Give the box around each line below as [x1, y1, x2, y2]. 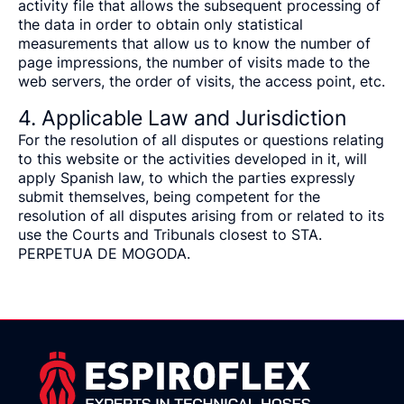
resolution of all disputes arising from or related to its [18, 207, 384, 225]
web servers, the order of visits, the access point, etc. [18, 72, 385, 90]
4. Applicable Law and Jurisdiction [18, 105, 346, 131]
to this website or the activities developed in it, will [18, 150, 367, 168]
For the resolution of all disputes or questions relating [18, 131, 384, 149]
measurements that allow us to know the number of [18, 34, 371, 52]
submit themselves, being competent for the [18, 188, 320, 206]
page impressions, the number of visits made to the [18, 53, 370, 71]
